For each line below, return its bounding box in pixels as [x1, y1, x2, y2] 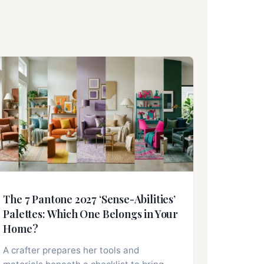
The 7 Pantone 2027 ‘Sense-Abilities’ [3, 192, 176, 207]
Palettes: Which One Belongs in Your [3, 207, 179, 222]
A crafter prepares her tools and [3, 245, 140, 256]
